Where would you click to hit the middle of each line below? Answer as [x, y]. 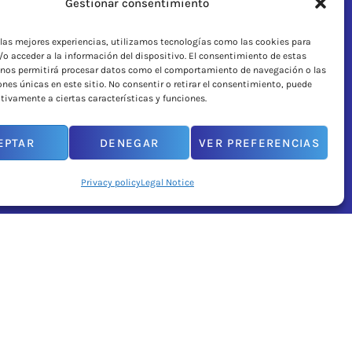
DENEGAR [130, 143]
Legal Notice [167, 182]
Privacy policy [110, 182]
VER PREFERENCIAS [259, 143]
